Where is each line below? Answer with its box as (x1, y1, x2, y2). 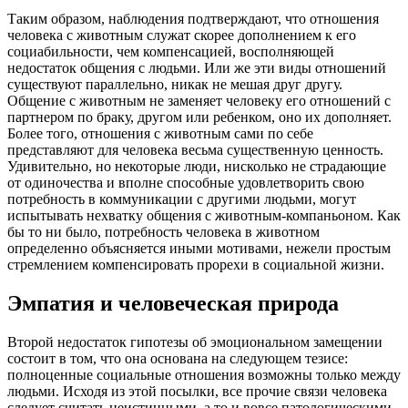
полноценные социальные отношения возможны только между (7, 366, 401, 382)
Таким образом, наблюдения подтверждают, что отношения (7, 10, 379, 26)
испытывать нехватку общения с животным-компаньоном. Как (7, 207, 401, 223)
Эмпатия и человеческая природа (7, 291, 339, 315)
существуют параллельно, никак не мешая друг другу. (7, 76, 342, 92)
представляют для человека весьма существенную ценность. (7, 141, 383, 158)
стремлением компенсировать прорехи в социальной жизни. (7, 256, 384, 272)
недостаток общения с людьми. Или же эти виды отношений (7, 59, 386, 76)
